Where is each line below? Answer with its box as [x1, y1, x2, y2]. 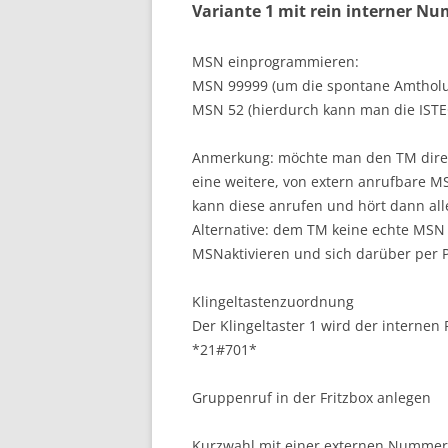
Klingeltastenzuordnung [192, 291, 354, 311]
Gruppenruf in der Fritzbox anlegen [192, 387, 431, 407]
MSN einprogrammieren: [192, 51, 359, 71]
